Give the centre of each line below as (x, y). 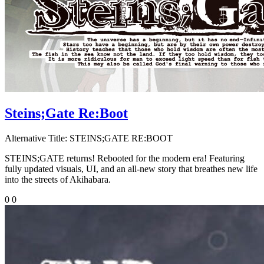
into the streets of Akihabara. (58, 180)
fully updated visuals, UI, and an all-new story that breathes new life (131, 169)
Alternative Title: (36, 138)
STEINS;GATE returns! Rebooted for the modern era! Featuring (125, 159)
